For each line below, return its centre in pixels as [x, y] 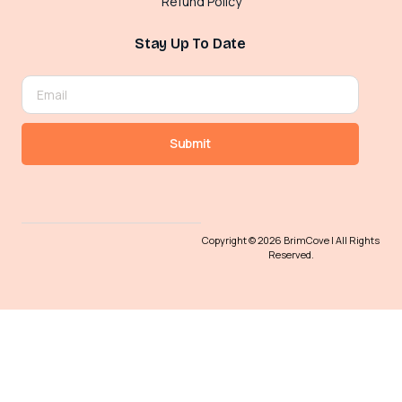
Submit [190, 144]
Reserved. [291, 255]
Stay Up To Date [190, 43]
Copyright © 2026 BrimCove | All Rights [291, 240]
